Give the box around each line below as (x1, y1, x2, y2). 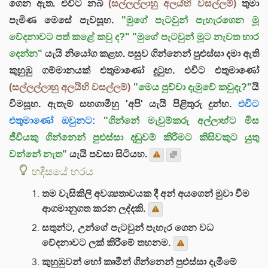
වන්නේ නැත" (9, 148, 67, 159)
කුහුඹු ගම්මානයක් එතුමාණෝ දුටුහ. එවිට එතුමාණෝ (9, 65, 259, 75)
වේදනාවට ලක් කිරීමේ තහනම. (42, 234, 173, 252)
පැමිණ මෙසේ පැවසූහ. (9, 14, 121, 25)
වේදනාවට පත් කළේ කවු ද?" (9, 31, 130, 42)
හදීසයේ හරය (32, 161, 93, 181)
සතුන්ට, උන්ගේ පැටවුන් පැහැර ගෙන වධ (42, 219, 214, 237)
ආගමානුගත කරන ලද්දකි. (42, 199, 148, 217)
